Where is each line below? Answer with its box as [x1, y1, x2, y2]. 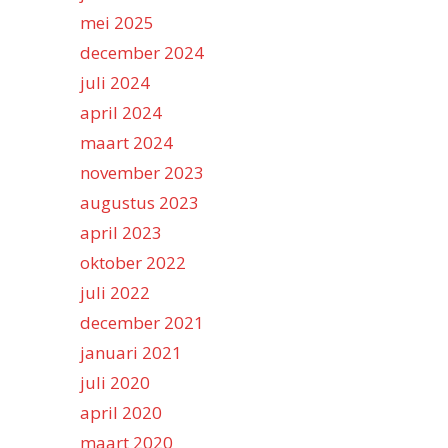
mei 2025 [80, 11, 154, 35]
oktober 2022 [80, 251, 186, 275]
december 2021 [80, 311, 204, 335]
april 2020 [80, 401, 162, 425]
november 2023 [80, 161, 204, 185]
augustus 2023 [80, 191, 199, 215]
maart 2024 [80, 131, 173, 155]
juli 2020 [80, 371, 150, 395]
